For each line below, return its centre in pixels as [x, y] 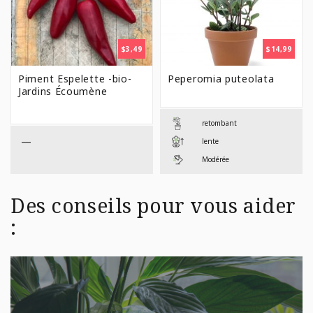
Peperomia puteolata [221, 78]
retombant [219, 123]
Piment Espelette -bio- [75, 78]
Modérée [216, 160]
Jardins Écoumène [63, 91]
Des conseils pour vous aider [153, 205]
